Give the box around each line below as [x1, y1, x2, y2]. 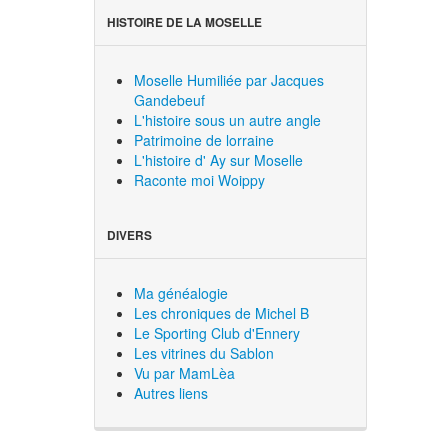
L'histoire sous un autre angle [134, 109, 322, 130]
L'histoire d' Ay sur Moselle [134, 149, 304, 170]
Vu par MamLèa [134, 362, 236, 383]
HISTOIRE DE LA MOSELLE [107, 14, 263, 32]
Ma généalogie [134, 282, 229, 303]
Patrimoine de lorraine [134, 129, 275, 150]
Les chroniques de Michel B [134, 302, 310, 323]
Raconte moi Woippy [134, 169, 266, 190]
